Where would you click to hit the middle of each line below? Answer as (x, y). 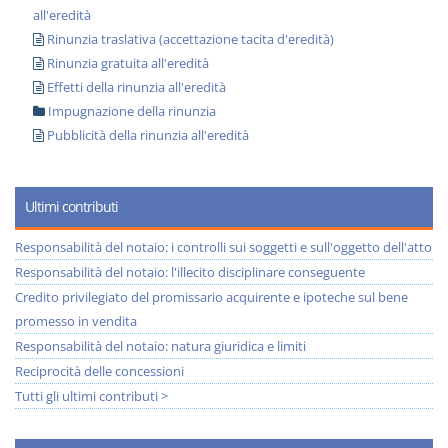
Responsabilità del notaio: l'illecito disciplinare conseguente (190, 272)
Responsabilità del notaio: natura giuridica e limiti (160, 346)
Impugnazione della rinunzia (132, 111)
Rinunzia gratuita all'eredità (128, 63)
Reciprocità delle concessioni (99, 371)
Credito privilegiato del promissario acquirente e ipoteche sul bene (211, 297)
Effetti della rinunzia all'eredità (136, 87)
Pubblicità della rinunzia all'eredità (148, 135)
